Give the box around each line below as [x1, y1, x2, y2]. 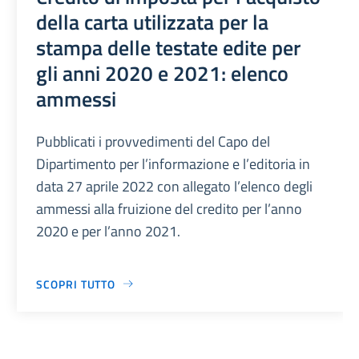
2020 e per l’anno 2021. [36, 220, 181, 242]
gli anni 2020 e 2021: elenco [36, 56, 289, 89]
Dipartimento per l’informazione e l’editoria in [36, 152, 311, 175]
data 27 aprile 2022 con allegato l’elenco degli [36, 175, 313, 197]
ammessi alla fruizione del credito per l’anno [36, 197, 303, 220]
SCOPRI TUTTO [36, 275, 116, 292]
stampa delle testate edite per [36, 30, 301, 63]
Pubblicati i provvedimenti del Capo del [36, 130, 271, 152]
